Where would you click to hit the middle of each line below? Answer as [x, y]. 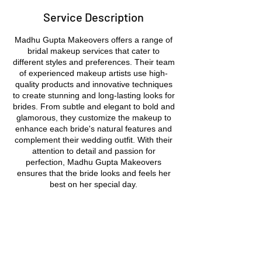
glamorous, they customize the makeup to [94, 118]
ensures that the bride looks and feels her [94, 173]
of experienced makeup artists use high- [94, 73]
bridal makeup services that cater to [94, 51]
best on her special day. [94, 184]
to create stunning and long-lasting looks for [94, 95]
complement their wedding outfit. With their [94, 140]
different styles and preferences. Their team [94, 62]
